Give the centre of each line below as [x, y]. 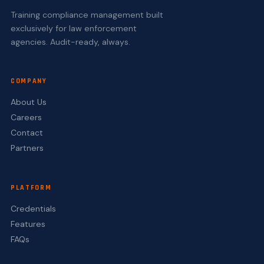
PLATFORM [31, 188]
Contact [27, 133]
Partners [27, 148]
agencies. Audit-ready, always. [70, 42]
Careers [26, 117]
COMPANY [29, 81]
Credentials [33, 209]
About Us [28, 102]
